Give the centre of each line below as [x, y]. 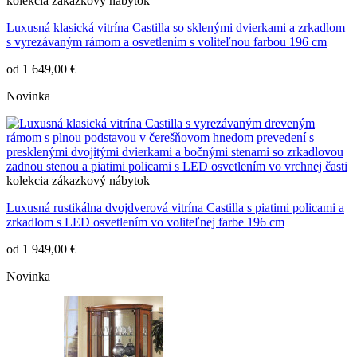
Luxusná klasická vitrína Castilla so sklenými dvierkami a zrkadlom [176, 28]
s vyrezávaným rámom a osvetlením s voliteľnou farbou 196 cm [167, 42]
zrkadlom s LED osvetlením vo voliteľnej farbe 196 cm [145, 222]
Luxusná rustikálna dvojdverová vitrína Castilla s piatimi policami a [175, 208]
